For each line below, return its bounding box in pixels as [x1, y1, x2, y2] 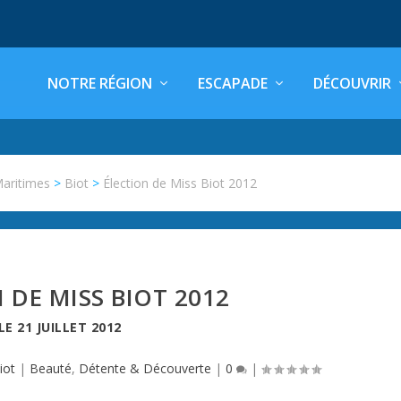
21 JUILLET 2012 [17, 319, 122, 336]
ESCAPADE [198, 73, 268, 93]
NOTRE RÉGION [47, 73, 152, 93]
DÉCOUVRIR [313, 73, 391, 93]
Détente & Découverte [79, 360, 212, 377]
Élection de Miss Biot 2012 [103, 175, 258, 192]
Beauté [30, 360, 73, 377]
